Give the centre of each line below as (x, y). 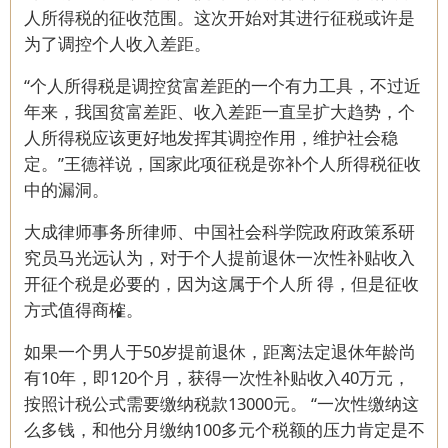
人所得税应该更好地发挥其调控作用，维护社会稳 (210, 138)
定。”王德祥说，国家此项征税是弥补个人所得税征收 (222, 164)
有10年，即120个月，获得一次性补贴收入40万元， (216, 378)
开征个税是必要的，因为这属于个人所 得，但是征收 (221, 284)
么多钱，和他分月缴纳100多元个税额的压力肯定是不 (224, 430)
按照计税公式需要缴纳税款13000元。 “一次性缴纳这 (221, 404)
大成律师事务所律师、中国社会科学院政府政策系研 (219, 232)
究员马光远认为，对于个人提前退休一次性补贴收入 (219, 258)
